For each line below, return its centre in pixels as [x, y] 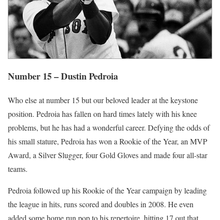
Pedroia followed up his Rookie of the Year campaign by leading [107, 190]
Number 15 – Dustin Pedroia [63, 76]
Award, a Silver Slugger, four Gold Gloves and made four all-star [108, 155]
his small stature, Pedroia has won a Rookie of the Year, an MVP [108, 141]
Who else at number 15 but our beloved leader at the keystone [103, 100]
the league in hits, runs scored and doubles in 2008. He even [101, 204]
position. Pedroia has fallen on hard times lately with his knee [102, 113]
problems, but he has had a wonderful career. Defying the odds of [109, 127]
